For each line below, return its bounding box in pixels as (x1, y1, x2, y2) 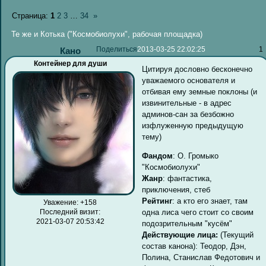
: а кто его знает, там (172, 196, 248, 205)
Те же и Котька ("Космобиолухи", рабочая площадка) (11, 30, 202, 39)
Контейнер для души (33, 60, 107, 68)
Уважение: (43, 198, 79, 206)
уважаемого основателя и (142, 76, 236, 85)
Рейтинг (142, 196, 173, 205)
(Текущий (218, 230, 254, 239)
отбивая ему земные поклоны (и (142, 87, 258, 97)
